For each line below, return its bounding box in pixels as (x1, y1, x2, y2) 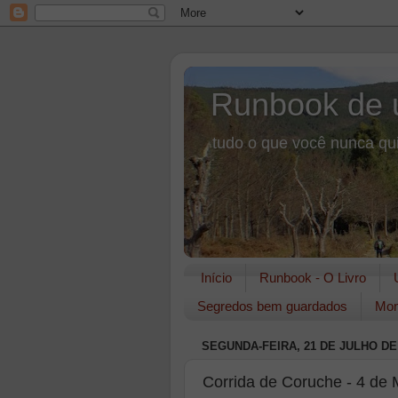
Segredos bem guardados (197, 298, 347, 314)
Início (200, 270, 232, 286)
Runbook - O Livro (259, 270, 366, 286)
